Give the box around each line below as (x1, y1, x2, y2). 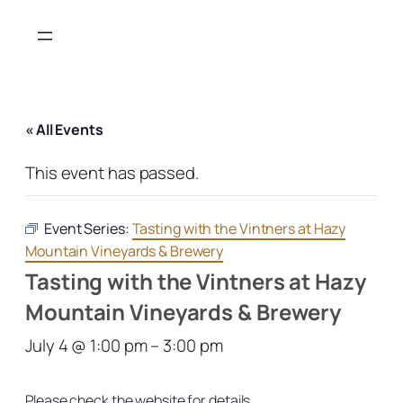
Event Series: (43, 218, 132, 238)
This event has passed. (25, 160, 199, 184)
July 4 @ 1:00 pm (25, 333, 148, 357)
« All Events (25, 119, 103, 139)
